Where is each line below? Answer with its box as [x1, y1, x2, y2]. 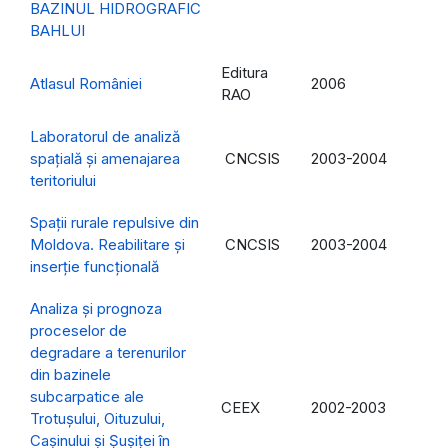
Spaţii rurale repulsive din [30, 213, 199, 233]
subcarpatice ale [30, 387, 144, 407]
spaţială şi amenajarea [30, 149, 180, 169]
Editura [221, 63, 268, 83]
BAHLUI [30, 21, 85, 41]
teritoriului [30, 171, 96, 191]
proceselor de [30, 321, 127, 341]
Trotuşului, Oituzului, [30, 409, 165, 429]
